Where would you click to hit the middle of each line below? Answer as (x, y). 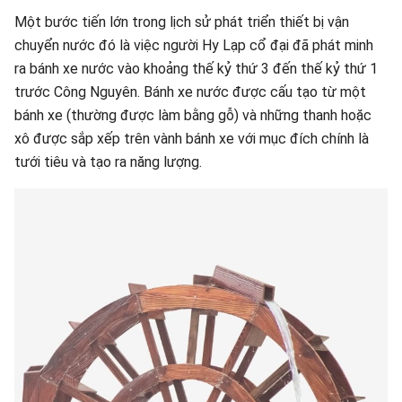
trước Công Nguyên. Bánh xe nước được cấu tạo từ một (190, 92)
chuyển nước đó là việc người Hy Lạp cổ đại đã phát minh (194, 45)
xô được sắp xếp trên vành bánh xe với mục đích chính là (192, 139)
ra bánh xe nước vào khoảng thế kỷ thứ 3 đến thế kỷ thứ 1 (196, 69)
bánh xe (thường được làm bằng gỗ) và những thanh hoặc (193, 115)
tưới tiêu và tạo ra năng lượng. (108, 162)
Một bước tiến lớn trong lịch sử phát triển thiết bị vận (182, 22)
